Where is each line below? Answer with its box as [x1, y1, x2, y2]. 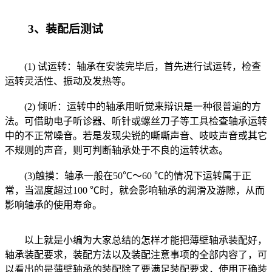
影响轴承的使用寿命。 [5, 199, 102, 210]
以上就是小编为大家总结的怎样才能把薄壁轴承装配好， [5, 234, 267, 245]
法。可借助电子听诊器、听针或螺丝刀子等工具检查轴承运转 [5, 115, 267, 126]
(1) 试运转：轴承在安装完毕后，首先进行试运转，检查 [5, 61, 261, 72]
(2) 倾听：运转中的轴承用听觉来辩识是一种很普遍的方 [5, 101, 261, 112]
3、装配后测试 [5, 22, 103, 36]
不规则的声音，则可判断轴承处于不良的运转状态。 [5, 144, 228, 155]
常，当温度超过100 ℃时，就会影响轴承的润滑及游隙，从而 [5, 185, 265, 195]
